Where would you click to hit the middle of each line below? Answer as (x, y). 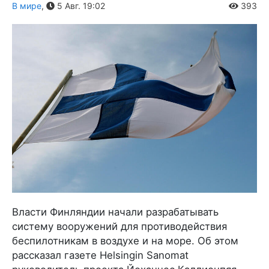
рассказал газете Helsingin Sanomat (100, 255)
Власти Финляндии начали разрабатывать (115, 212)
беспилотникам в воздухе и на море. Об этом (125, 240)
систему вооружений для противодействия (119, 226)
